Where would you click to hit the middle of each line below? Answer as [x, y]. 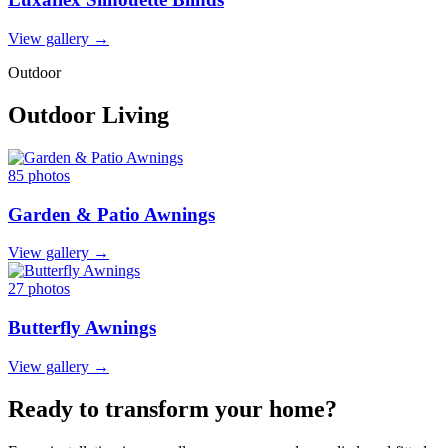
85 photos [39, 175]
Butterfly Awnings [82, 328]
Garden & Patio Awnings [111, 214]
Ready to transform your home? [172, 408]
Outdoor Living [88, 114]
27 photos [39, 289]
